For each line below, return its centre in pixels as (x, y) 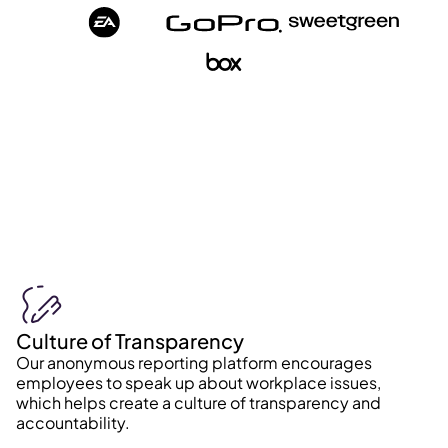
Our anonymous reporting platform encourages (194, 363)
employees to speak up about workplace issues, (198, 383)
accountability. (73, 423)
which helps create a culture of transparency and (198, 403)
